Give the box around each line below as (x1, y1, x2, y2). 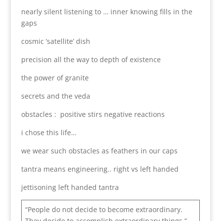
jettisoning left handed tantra (21, 182, 119, 192)
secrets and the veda (21, 91, 90, 101)
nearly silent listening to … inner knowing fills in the (21, 6, 192, 16)
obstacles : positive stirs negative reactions (21, 109, 165, 119)
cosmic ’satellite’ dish (21, 36, 90, 46)
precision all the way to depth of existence (21, 54, 161, 64)
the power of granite (21, 73, 89, 82)
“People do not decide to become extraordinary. (25, 204, 183, 214)
